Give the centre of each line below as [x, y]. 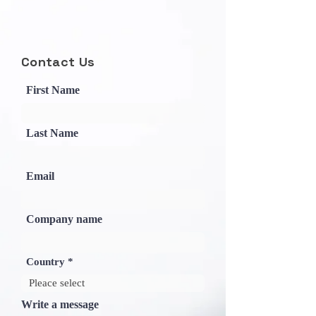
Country [45, 262]
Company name [64, 219]
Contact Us [58, 62]
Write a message [60, 304]
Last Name [52, 133]
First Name [53, 90]
